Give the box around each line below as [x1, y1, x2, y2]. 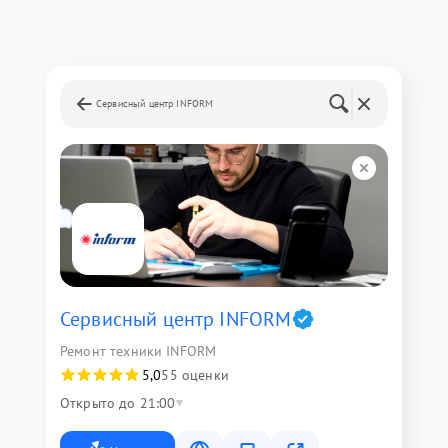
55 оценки [161, 366, 229, 385]
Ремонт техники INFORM [60, 342, 217, 361]
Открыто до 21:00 [60, 394, 176, 413]
